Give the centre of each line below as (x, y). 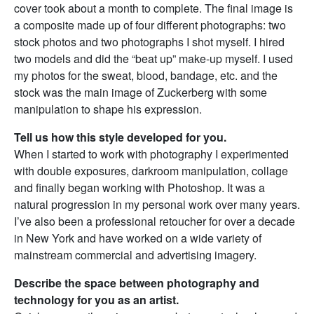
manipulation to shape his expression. (108, 109)
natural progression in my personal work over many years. (157, 205)
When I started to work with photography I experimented (151, 154)
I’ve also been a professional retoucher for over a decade (155, 221)
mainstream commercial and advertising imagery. (135, 255)
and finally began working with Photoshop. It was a (139, 188)
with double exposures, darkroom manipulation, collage (151, 171)
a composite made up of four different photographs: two (150, 25)
